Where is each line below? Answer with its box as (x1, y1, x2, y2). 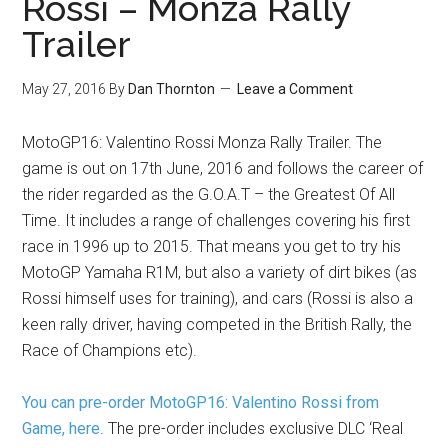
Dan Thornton (128, 81, 216, 97)
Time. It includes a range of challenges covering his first (22, 211, 411, 230)
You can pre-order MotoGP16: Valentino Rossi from (22, 393, 380, 412)
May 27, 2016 (22, 81, 107, 97)
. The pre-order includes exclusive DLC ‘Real (100, 419, 404, 438)
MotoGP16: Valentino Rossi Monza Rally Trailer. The (22, 133, 383, 152)
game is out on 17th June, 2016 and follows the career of (22, 159, 424, 178)
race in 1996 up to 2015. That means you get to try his (22, 237, 402, 256)
